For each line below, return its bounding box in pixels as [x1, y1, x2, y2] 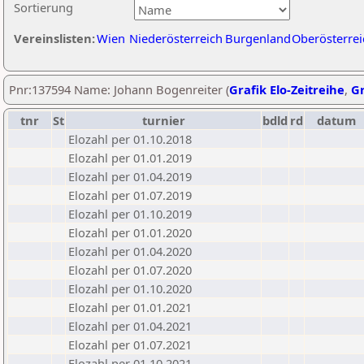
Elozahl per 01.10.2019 [68, 206, 192, 222]
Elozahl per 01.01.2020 [68, 224, 192, 240]
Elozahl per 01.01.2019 [68, 149, 192, 166]
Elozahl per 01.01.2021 [68, 299, 192, 315]
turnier [141, 112, 185, 128]
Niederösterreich [129, 30, 223, 46]
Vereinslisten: [14, 30, 95, 46]
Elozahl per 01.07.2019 [68, 187, 192, 203]
